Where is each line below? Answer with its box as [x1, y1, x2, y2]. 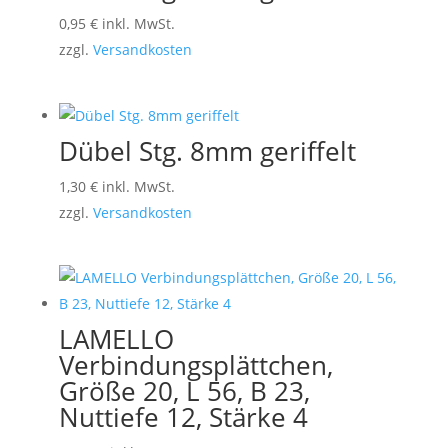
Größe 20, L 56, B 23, [58, 373, 310, 410]
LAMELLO [58, 321, 174, 358]
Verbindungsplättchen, [58, 347, 333, 384]
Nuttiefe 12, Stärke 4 [58, 399, 308, 436]
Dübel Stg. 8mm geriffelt [58, 132, 356, 169]
